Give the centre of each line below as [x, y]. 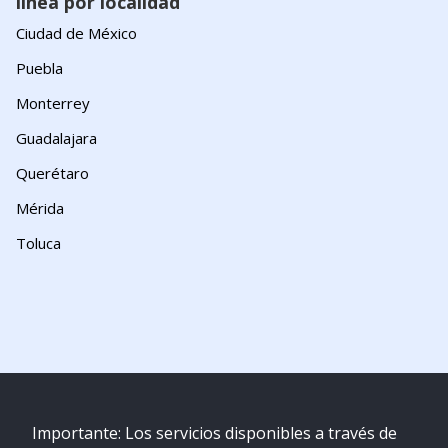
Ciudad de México [76, 33]
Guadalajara [56, 138]
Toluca [38, 243]
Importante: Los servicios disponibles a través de [214, 433]
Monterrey [53, 103]
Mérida [40, 208]
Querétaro [52, 173]
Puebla [39, 68]
